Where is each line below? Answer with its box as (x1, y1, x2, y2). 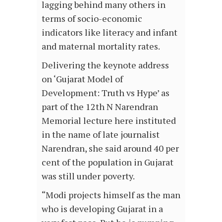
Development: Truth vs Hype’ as (42, 87, 169, 99)
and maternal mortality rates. (42, 40, 160, 53)
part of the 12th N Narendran (42, 101, 158, 113)
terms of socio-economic (42, 12, 142, 25)
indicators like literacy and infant (42, 26, 177, 39)
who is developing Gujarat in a (42, 203, 163, 215)
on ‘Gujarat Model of (42, 73, 123, 85)
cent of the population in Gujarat (42, 156, 173, 168)
